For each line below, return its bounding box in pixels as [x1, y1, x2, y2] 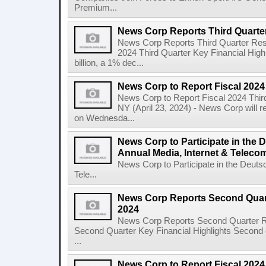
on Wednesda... [74, 113, 135, 123]
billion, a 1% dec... [74, 58, 144, 68]
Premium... [74, 3, 117, 12]
